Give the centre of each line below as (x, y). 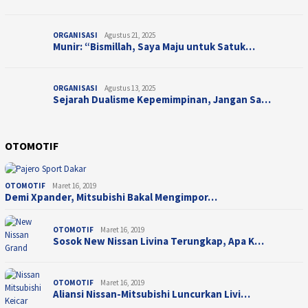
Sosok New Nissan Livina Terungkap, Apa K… (158, 241)
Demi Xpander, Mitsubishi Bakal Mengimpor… (111, 197)
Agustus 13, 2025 (130, 88)
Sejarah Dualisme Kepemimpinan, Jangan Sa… (162, 100)
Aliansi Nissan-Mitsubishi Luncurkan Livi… (152, 294)
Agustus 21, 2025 (130, 35)
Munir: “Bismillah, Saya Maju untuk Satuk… (154, 47)
